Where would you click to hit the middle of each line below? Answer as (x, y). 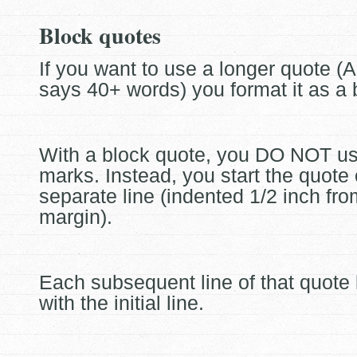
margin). (76, 217)
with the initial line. (122, 303)
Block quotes (100, 35)
